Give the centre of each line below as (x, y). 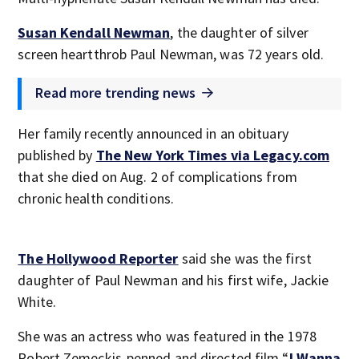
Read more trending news (116, 92)
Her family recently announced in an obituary (153, 133)
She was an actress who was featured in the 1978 (167, 336)
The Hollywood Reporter (98, 258)
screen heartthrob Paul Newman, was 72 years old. (171, 54)
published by (57, 155)
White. (37, 302)
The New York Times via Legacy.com (213, 155)
